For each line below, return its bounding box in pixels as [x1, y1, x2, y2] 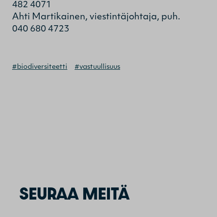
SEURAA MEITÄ [19, 182, 129, 205]
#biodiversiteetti [12, 63, 67, 71]
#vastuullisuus [75, 63, 120, 71]
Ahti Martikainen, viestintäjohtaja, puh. [12, 12, 180, 22]
